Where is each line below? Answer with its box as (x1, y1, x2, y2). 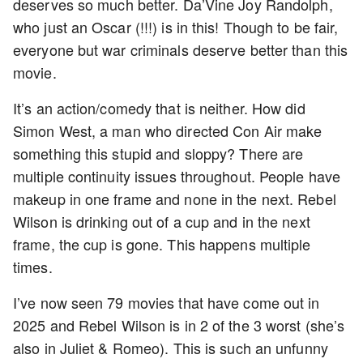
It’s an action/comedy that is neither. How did (13, 97, 305, 118)
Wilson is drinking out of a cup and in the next (13, 211, 310, 232)
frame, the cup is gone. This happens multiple (13, 233, 311, 254)
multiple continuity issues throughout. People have (13, 165, 341, 186)
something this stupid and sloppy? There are (13, 143, 304, 164)
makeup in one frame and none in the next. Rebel (13, 188, 336, 209)
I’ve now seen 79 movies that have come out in (13, 292, 320, 313)
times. (13, 256, 53, 277)
